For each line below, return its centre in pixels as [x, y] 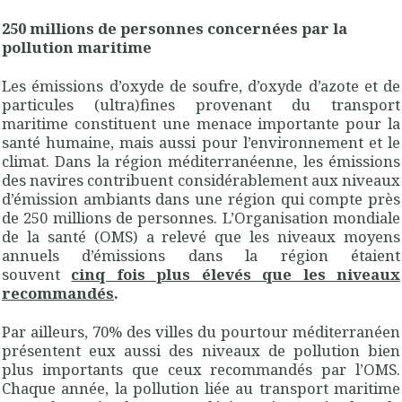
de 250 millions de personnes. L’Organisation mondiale [201, 217]
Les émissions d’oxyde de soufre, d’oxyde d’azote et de [201, 85]
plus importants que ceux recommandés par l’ [183, 370]
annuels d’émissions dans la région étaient [201, 255]
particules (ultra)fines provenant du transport [201, 104]
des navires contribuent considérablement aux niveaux [201, 179]
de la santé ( [51, 236]
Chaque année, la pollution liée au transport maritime [201, 389]
